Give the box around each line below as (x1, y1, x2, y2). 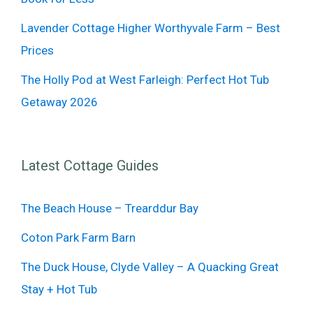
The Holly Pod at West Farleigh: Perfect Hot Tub (21, 72, 269, 87)
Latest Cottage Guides (21, 156, 159, 174)
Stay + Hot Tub (21, 282, 97, 296)
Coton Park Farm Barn (21, 230, 136, 245)
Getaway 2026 (21, 94, 98, 109)
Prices (21, 43, 54, 57)
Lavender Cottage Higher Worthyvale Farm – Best (21, 20, 280, 35)
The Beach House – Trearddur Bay (21, 201, 198, 215)
